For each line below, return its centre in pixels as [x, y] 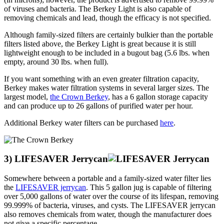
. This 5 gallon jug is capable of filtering [149, 187]
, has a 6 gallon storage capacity [158, 96]
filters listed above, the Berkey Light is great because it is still [100, 43]
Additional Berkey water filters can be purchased [82, 122]
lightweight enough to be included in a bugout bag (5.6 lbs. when [107, 52]
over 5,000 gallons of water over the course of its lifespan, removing [111, 196]
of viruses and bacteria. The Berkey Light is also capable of [97, 8]
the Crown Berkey [79, 96]
